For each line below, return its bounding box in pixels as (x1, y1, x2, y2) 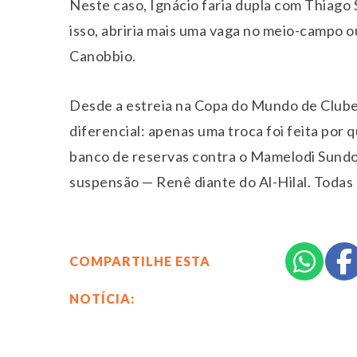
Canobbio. (69, 46, 136, 65)
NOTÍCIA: (69, 290, 135, 306)
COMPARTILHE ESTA (69, 253, 210, 269)
